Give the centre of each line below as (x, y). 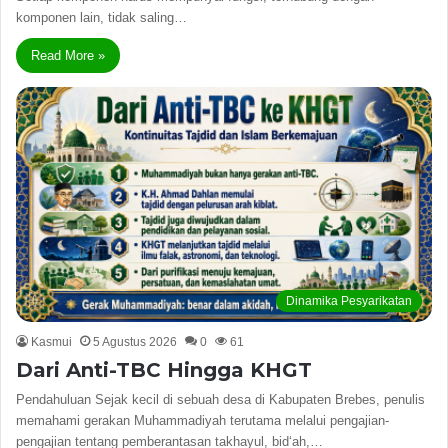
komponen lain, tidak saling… (101, 18)
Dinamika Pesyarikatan (349, 300)
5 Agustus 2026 (135, 341)
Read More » (68, 56)
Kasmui (51, 341)
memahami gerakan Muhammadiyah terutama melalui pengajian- (202, 420)
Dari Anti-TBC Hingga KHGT (164, 369)
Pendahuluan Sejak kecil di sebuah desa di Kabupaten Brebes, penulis (220, 399)
